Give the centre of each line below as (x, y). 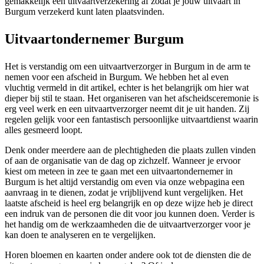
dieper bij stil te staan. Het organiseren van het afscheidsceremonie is (132, 98)
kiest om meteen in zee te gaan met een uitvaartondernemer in (119, 171)
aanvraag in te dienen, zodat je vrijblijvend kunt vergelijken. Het (124, 193)
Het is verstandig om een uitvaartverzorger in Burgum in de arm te (128, 67)
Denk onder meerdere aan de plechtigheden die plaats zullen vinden (130, 150)
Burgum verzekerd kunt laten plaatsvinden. (85, 12)
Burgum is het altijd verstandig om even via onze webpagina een (125, 182)
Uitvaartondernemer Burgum (94, 39)
